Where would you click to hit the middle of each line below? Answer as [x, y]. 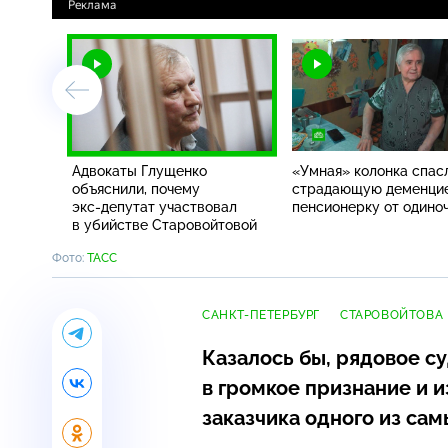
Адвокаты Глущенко [139, 170]
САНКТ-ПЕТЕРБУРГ [261, 314]
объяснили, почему [136, 188]
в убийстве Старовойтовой [164, 224]
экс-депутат [113, 206]
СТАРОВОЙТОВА [392, 314]
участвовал [196, 206]
